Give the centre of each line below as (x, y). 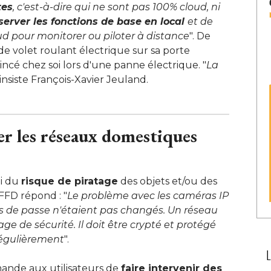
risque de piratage (70, 181)
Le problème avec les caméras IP (148, 195)
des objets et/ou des (168, 181)
